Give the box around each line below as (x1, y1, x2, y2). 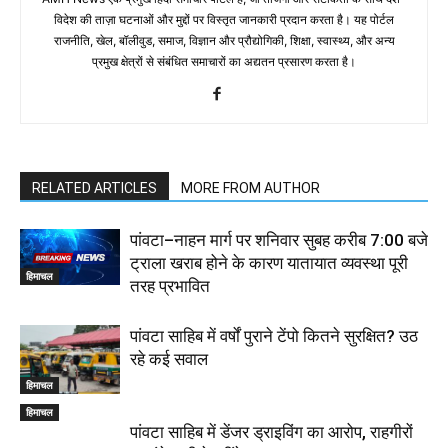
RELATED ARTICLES (32, 180, 157, 197)
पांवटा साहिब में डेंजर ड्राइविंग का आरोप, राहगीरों (130, 422, 413, 443)
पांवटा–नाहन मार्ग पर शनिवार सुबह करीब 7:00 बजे (130, 230, 428, 251)
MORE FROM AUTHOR (181, 180, 320, 197)
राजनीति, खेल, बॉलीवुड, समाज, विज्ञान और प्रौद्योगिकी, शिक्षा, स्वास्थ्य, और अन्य (53, 33, 395, 49)
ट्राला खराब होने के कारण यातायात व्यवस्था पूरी (130, 253, 408, 274)
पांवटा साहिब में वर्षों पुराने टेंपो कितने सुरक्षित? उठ (130, 326, 418, 347)
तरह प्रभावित (130, 276, 210, 297)
